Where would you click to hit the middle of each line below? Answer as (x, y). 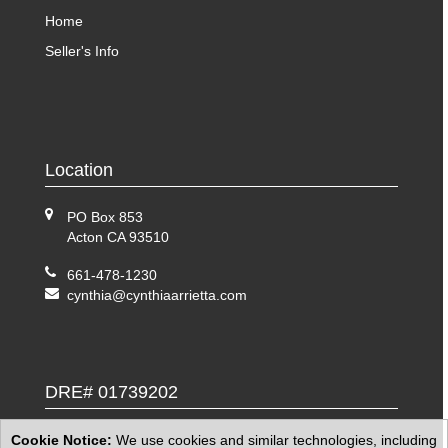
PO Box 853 (105, 216)
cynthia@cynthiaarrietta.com (157, 294)
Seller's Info (82, 50)
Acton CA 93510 (118, 236)
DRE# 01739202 (111, 391)
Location (79, 169)
